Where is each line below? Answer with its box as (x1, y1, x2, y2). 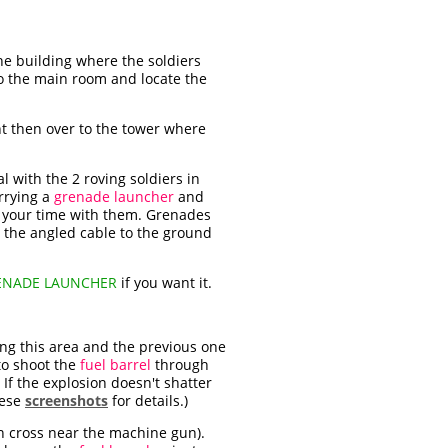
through (151, 355, 209, 375)
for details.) (108, 391, 188, 411)
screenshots (25, 391, 108, 411)
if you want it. (117, 273, 212, 293)
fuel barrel (80, 355, 151, 375)
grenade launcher (54, 187, 174, 207)
